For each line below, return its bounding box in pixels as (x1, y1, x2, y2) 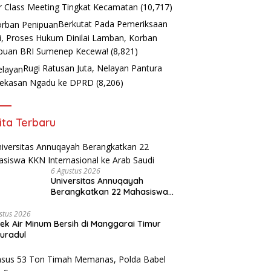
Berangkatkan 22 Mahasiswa (51, 186, 169, 197)
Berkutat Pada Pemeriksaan (58, 18, 168, 30)
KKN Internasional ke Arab (51, 197, 157, 208)
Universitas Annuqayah (51, 175, 144, 186)
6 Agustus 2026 (51, 165, 101, 176)
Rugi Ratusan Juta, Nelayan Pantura (23, 62, 163, 74)
